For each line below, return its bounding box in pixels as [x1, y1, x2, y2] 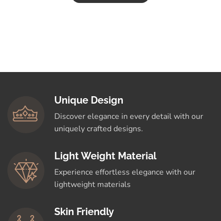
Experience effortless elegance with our [54, 166, 195, 178]
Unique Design [54, 94, 123, 106]
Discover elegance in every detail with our [54, 110, 203, 122]
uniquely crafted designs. [54, 123, 143, 134]
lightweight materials [54, 179, 131, 190]
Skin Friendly [54, 205, 114, 218]
